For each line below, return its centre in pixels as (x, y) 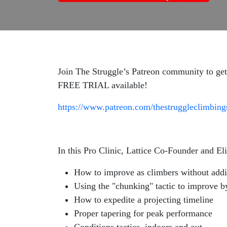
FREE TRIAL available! (104, 85)
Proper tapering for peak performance (143, 213)
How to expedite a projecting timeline (144, 200)
